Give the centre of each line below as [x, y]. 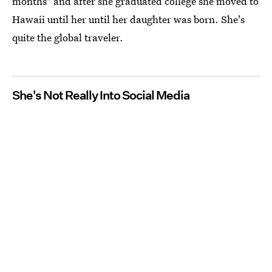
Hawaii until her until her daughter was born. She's [128, 19]
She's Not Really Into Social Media [101, 95]
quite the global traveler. [68, 37]
